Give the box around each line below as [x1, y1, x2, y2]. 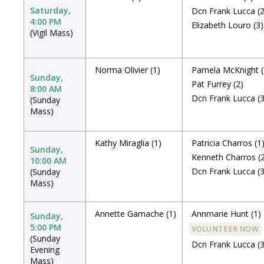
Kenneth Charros [192, 151, 256, 163]
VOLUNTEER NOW [192, 224, 259, 234]
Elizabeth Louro [192, 19, 251, 31]
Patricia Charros [192, 137, 252, 148]
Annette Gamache [95, 208, 164, 219]
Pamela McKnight [192, 64, 259, 75]
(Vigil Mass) [30, 27, 73, 38]
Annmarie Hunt [192, 208, 249, 219]
